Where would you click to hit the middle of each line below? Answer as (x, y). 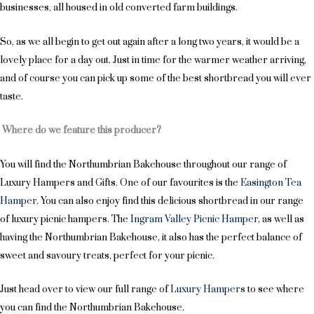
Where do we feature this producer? (82, 131)
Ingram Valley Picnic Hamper (194, 219)
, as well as (281, 219)
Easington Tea (271, 183)
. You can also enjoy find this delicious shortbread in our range (170, 201)
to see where (275, 289)
